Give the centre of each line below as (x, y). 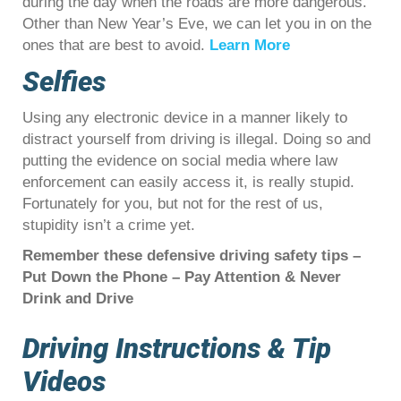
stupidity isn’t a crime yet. (109, 225)
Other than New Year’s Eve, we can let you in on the (197, 24)
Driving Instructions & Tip (177, 349)
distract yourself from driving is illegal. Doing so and (196, 139)
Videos (64, 382)
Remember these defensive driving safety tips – (192, 256)
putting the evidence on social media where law (180, 161)
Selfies (64, 82)
